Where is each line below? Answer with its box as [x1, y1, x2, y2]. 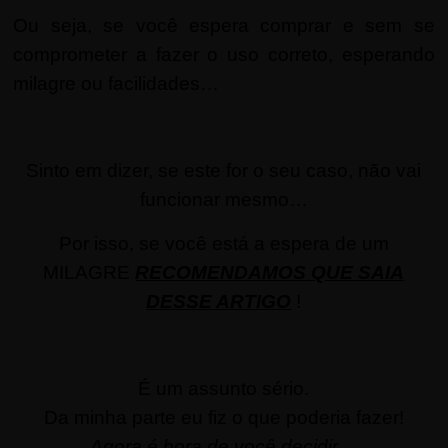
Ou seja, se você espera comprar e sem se [13, 14, 435, 36]
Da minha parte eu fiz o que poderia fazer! [43, 406, 404, 428]
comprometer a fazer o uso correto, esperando [13, 43, 435, 65]
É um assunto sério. [138, 377, 310, 399]
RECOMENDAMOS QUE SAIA [135, 261, 405, 283]
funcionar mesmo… [139, 188, 308, 210]
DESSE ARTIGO [146, 290, 292, 312]
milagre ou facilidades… [13, 72, 220, 94]
